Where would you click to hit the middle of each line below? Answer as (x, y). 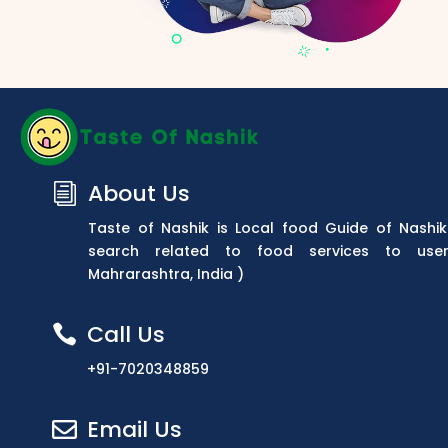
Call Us (126, 335)
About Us (139, 194)
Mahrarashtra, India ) (166, 274)
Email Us (134, 430)
